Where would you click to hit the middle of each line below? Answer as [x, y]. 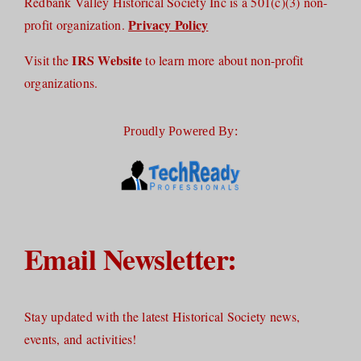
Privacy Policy [168, 24]
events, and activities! [82, 338]
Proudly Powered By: [180, 131]
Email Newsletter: [130, 258]
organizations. [61, 82]
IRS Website [107, 60]
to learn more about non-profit [223, 60]
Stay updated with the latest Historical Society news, [162, 316]
